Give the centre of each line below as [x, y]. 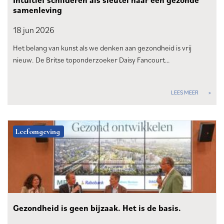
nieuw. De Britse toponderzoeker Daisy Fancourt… [91, 60]
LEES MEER [185, 92]
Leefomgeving [37, 132]
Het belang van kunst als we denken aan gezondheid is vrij [102, 48]
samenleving [37, 10]
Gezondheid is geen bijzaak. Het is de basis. [97, 208]
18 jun [23, 30]
